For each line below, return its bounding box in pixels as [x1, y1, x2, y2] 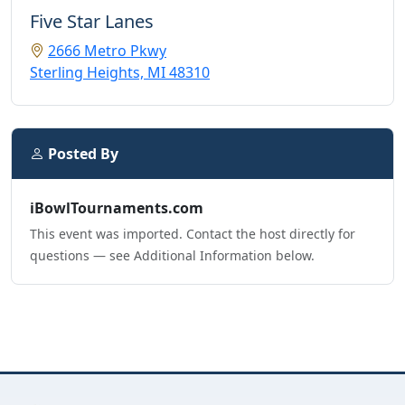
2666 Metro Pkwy [48, 41, 166, 61]
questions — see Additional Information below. [30, 247, 315, 265]
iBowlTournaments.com [30, 198, 203, 219]
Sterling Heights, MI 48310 [30, 62, 210, 83]
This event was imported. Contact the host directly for [30, 225, 355, 243]
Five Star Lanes [30, 9, 154, 34]
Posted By [44, 144, 118, 165]
